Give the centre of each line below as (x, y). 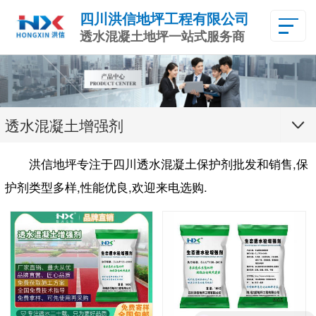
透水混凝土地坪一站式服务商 (162, 36)
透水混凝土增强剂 (64, 124)
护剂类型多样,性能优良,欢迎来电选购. (106, 187)
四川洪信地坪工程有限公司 (164, 18)
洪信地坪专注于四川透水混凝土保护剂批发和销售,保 (168, 164)
